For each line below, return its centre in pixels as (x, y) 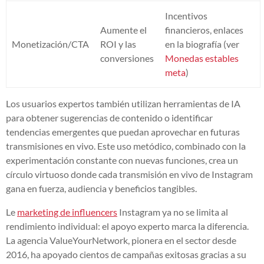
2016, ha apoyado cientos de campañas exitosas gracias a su (126, 254)
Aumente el (124, 29)
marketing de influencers (67, 212)
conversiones (127, 58)
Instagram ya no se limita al (173, 212)
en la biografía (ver (202, 44)
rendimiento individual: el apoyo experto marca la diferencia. (127, 226)
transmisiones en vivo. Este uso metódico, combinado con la (126, 146)
